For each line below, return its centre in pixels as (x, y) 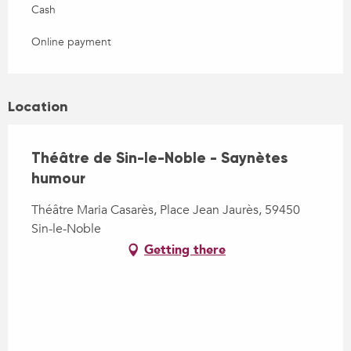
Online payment (71, 42)
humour (58, 178)
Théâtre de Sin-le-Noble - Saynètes (159, 157)
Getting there (185, 250)
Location (38, 106)
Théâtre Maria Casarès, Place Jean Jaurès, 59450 (166, 210)
